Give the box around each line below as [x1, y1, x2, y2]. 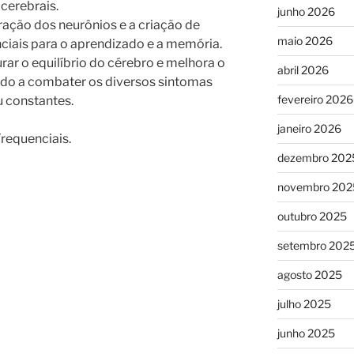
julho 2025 [277, 296, 331, 311]
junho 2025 [277, 326, 335, 340]
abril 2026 [277, 62, 329, 77]
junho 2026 [277, 4, 335, 18]
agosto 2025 [277, 267, 342, 281]
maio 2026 [277, 33, 333, 47]
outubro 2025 [277, 209, 347, 223]
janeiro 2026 [277, 121, 341, 135]
